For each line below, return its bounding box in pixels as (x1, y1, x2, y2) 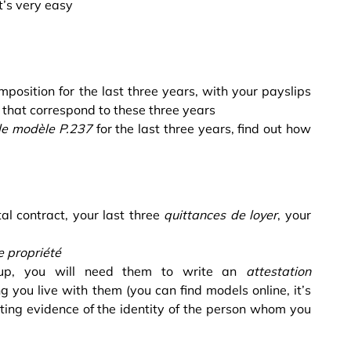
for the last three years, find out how (92, 120, 312, 136)
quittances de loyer (164, 206, 278, 223)
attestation (246, 262, 311, 279)
